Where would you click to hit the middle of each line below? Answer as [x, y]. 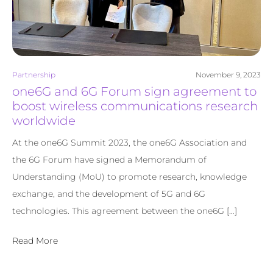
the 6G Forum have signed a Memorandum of [109, 159]
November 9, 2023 [228, 74]
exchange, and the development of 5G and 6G [109, 193]
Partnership [34, 74]
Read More [35, 241]
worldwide [44, 120]
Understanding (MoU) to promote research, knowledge [129, 176]
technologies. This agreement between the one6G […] [125, 211]
